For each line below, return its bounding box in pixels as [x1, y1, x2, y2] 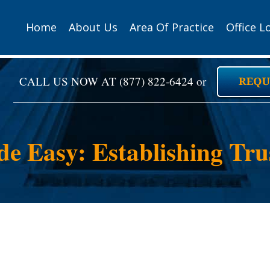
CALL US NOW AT [19, 74, 120, 89]
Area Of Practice [130, 20, 215, 34]
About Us [69, 20, 118, 34]
